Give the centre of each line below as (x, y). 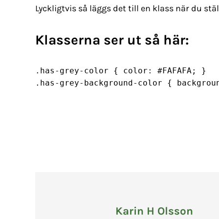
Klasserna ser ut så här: (112, 40)
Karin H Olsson (154, 211)
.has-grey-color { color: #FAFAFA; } (121, 71)
